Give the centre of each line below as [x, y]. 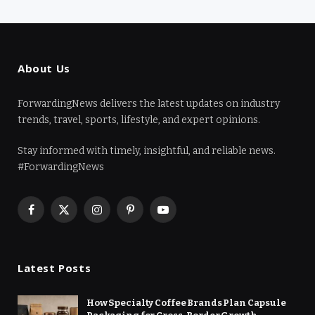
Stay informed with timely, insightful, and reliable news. [147, 151]
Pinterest [152, 216]
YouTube [182, 216]
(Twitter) [84, 231]
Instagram [121, 216]
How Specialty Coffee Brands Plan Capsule [186, 303]
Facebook [53, 216]
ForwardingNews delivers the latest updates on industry [149, 104]
